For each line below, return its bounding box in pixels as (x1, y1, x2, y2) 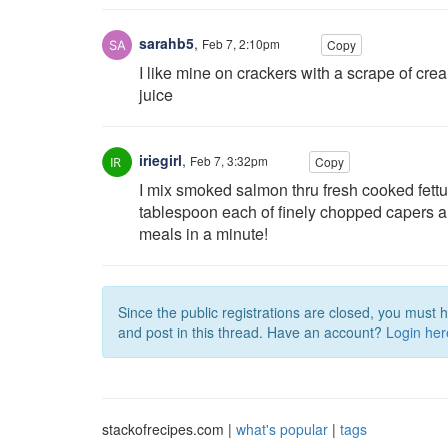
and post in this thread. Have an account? (118, 322, 386, 342)
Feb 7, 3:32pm (190, 151, 268, 169)
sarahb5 (135, 32, 194, 53)
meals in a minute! (139, 222, 268, 245)
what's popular (236, 419, 328, 439)
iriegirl (135, 149, 182, 170)
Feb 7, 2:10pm (202, 34, 280, 52)
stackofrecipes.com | (102, 419, 236, 439)
